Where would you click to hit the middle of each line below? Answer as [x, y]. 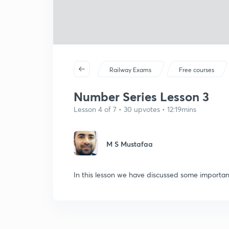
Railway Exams [131, 70]
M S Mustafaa [130, 144]
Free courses [197, 70]
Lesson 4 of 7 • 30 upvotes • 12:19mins [135, 109]
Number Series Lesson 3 [141, 97]
